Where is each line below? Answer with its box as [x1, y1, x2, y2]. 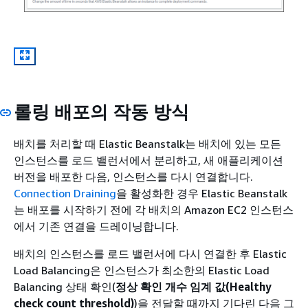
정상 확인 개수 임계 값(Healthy [115, 280, 272, 294]
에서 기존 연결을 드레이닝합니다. [14, 219, 179, 234]
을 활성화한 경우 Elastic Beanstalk [116, 186, 287, 201]
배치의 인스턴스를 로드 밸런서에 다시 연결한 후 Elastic [14, 247, 287, 261]
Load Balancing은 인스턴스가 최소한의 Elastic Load [14, 263, 269, 278]
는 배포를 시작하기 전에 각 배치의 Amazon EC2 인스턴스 [14, 203, 294, 217]
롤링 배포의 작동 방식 [14, 100, 189, 122]
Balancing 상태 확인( [14, 280, 115, 294]
